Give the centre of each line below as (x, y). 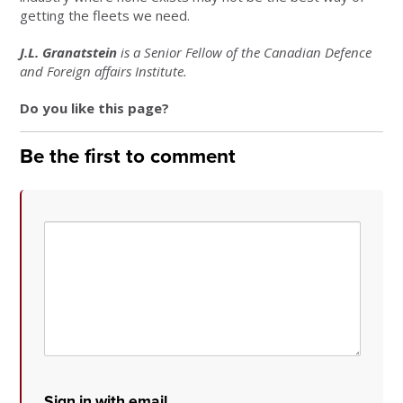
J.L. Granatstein (69, 53)
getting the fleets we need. (105, 16)
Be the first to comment (128, 157)
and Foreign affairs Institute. (104, 72)
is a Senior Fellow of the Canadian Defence (245, 53)
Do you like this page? (95, 108)
